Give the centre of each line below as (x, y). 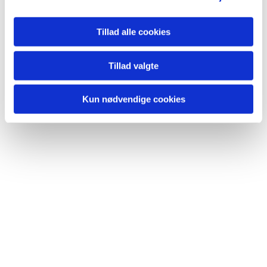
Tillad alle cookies (133, 32)
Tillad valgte (133, 66)
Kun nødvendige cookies (133, 99)
